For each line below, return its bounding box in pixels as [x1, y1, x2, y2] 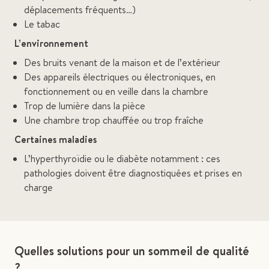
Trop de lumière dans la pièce [24, 99, 145, 112]
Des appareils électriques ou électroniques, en [24, 70, 216, 83]
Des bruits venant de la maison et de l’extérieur [24, 56, 220, 69]
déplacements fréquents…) [24, 3, 136, 16]
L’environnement [14, 37, 88, 50]
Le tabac [24, 17, 60, 31]
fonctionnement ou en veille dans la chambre [24, 85, 208, 98]
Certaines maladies [14, 133, 97, 146]
